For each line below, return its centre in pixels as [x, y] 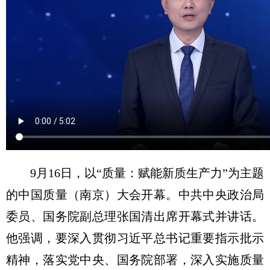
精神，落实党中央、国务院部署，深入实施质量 [135, 259]
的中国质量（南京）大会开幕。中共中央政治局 [135, 194]
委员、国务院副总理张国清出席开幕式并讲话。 [135, 216]
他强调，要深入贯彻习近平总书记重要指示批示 [135, 238]
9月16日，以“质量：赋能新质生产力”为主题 [147, 173]
